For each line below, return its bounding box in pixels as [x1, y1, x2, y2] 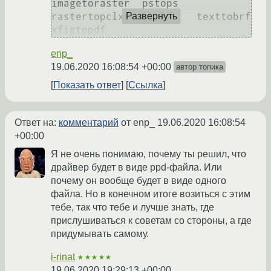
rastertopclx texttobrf [51, 11, 251, 22]
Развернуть [125, 11, 177, 22]
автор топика [176, 62, 223, 71]
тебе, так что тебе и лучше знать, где [51, 202, 214, 212]
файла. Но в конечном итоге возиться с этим [51, 189, 250, 199]
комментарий [59, 117, 119, 128]
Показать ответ [53, 80, 121, 90]
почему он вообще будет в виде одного [51, 175, 226, 186]
